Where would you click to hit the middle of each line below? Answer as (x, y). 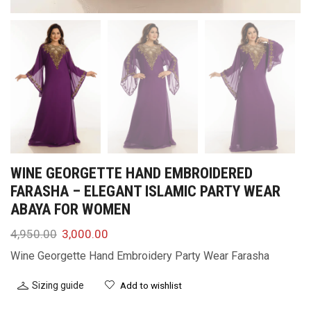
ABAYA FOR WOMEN (70, 209)
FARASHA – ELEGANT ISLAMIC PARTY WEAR (145, 191)
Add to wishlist (151, 285)
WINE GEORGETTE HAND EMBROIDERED (132, 173)
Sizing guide (58, 285)
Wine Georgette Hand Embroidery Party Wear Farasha (140, 256)
